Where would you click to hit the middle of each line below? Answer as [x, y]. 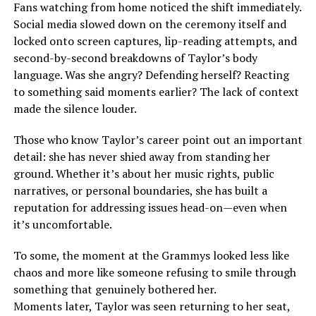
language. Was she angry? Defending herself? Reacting [151, 74]
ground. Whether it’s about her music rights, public [144, 173]
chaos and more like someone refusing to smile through [154, 272]
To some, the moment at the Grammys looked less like [151, 255]
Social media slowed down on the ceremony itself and [150, 24]
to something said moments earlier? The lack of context [156, 91]
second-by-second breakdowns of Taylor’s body [135, 57]
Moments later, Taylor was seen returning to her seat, [151, 306]
